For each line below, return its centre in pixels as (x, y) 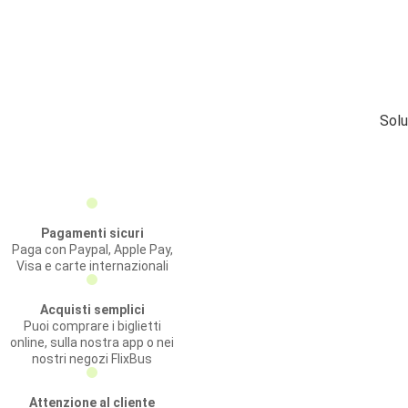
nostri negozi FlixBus (92, 359)
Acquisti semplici (92, 310)
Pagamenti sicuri (92, 233)
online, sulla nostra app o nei (92, 342)
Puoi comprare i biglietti (92, 326)
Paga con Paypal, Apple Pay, (92, 250)
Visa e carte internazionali (92, 266)
